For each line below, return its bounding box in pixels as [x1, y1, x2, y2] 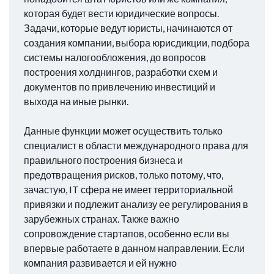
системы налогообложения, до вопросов [24, 51, 206, 64]
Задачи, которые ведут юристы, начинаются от [24, 22, 232, 34]
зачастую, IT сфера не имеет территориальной [24, 183, 233, 196]
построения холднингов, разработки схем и [24, 66, 218, 78]
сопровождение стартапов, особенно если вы [24, 228, 229, 240]
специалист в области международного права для [24, 139, 248, 152]
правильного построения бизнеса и [24, 154, 183, 166]
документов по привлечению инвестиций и [24, 81, 215, 93]
